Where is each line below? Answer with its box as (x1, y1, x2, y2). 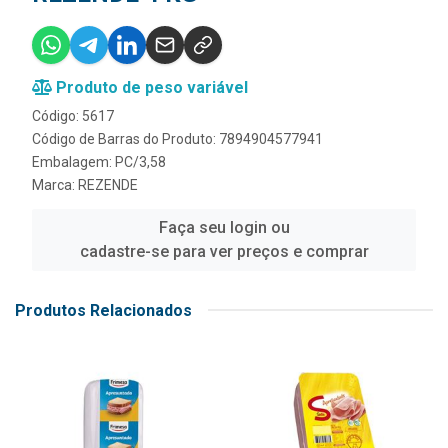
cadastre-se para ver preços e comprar (79, 241, 369, 261)
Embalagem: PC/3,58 (32, 153, 166, 170)
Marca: (32, 176, 78, 193)
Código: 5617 (32, 107, 114, 124)
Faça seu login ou (158, 217, 290, 237)
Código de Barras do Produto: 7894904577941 (32, 130, 323, 147)
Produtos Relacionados (15, 300, 192, 320)
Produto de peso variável (52, 77, 248, 97)
